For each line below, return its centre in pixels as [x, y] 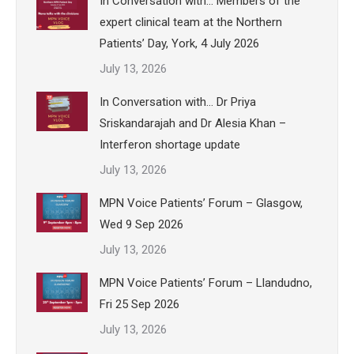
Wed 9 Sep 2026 [141, 225]
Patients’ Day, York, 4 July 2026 [179, 44]
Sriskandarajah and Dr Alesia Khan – [193, 124]
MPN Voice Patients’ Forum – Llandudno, [206, 283]
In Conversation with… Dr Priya [178, 102]
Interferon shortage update [170, 145]
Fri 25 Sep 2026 [139, 305]
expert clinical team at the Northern [191, 23]
